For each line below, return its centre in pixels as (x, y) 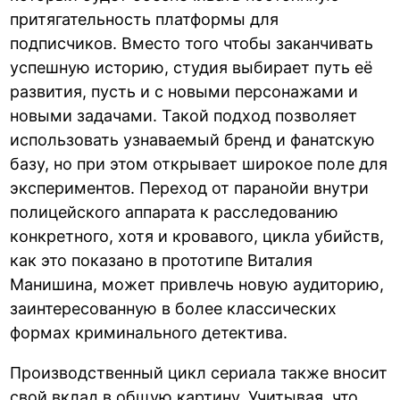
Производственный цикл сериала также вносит (199, 373)
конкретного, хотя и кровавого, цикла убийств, (197, 237)
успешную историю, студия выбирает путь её (192, 68)
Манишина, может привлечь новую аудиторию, (197, 285)
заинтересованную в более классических (174, 309)
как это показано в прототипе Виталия (162, 261)
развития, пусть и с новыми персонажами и (184, 92)
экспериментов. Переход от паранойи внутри (190, 188)
